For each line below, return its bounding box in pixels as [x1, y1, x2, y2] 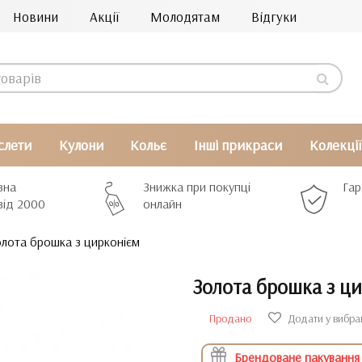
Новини [13, 8, 58, 25]
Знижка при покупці [143, 179, 251, 195]
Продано [209, 311, 251, 326]
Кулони [58, 136, 103, 154]
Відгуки [251, 8, 297, 25]
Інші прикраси [194, 136, 283, 154]
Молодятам [150, 8, 220, 25]
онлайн [143, 196, 183, 212]
